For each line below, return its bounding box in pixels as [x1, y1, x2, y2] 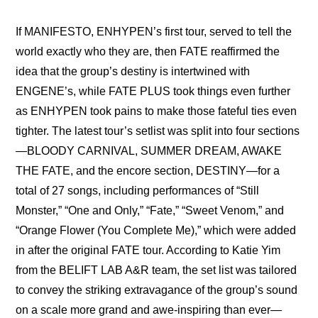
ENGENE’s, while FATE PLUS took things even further [16, 85, 291, 98]
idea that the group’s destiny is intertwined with [16, 65, 251, 78]
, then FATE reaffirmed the [149, 45, 280, 58]
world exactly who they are [16, 45, 150, 58]
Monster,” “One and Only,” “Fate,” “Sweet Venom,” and [16, 204, 285, 217]
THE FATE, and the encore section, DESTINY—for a [16, 165, 280, 177]
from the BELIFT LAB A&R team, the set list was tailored [16, 264, 297, 277]
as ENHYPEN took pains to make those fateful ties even [16, 105, 297, 118]
